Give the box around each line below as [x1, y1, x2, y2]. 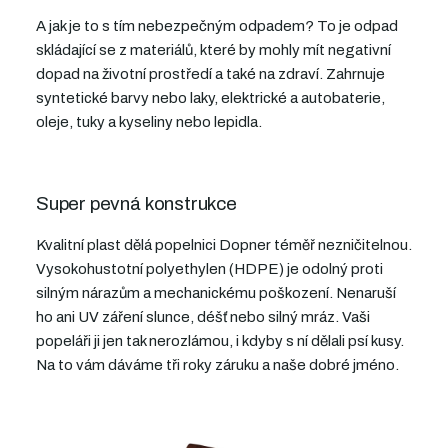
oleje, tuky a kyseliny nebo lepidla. [36, 114, 262, 131]
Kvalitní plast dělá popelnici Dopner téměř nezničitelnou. [36, 237, 412, 254]
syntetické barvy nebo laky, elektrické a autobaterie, [36, 90, 385, 107]
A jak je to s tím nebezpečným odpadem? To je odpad [36, 18, 398, 35]
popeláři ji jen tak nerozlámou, [36, 333, 233, 350]
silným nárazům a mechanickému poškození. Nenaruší [36, 285, 396, 302]
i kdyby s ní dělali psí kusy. [233, 333, 404, 350]
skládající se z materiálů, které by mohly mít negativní [36, 42, 391, 59]
